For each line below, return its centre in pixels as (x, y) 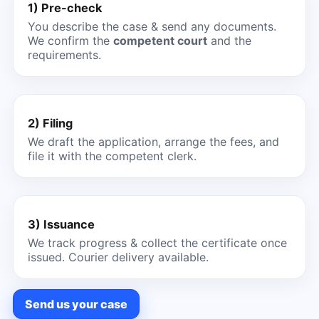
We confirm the (70, 40)
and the (229, 40)
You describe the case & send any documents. (152, 26)
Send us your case (76, 304)
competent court (160, 40)
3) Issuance (61, 224)
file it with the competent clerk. (112, 156)
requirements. (64, 54)
